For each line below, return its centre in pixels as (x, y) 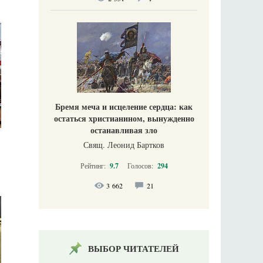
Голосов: (141, 166)
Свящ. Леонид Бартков (124, 145)
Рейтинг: (94, 166)
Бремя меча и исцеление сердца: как (124, 107)
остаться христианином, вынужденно (124, 119)
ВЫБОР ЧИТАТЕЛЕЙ (133, 249)
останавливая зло (124, 130)
